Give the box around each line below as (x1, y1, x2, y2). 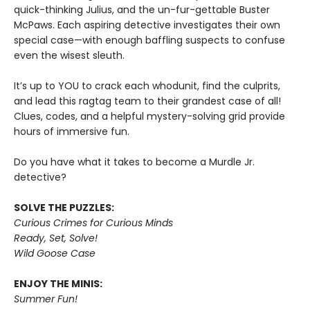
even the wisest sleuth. (14, 48, 125, 62)
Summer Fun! (14, 291, 77, 306)
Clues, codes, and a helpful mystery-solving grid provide (14, 109, 285, 123)
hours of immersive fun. (14, 124, 129, 138)
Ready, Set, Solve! (14, 230, 98, 245)
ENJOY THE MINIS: (14, 276, 102, 291)
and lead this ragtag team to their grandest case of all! (14, 93, 281, 108)
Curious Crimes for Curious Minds (14, 215, 176, 230)
